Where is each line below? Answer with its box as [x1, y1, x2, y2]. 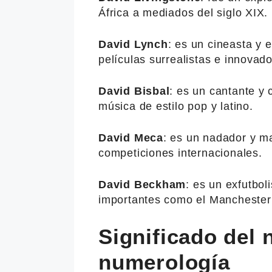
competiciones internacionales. [98, 146, 262, 159]
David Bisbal [98, 84, 170, 97]
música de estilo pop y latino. [98, 100, 253, 112]
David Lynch [98, 38, 168, 50]
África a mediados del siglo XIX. [98, 6, 268, 19]
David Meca [98, 131, 163, 144]
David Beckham [98, 178, 186, 191]
